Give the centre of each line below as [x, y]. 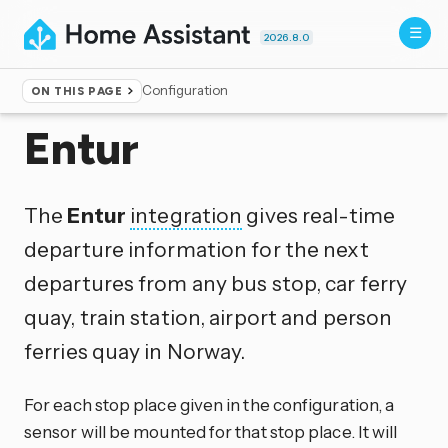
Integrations [115, 98]
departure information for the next [196, 248]
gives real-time [318, 214]
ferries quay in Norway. [135, 350]
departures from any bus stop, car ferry [216, 282]
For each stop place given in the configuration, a [209, 404]
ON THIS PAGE [76, 91]
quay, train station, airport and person [208, 316]
